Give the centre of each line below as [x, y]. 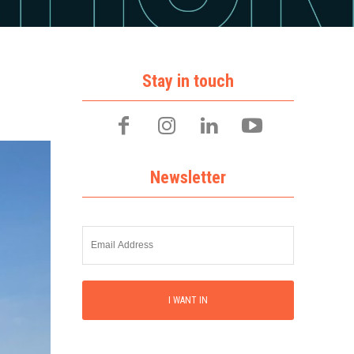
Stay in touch [188, 81]
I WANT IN [188, 301]
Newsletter [188, 178]
